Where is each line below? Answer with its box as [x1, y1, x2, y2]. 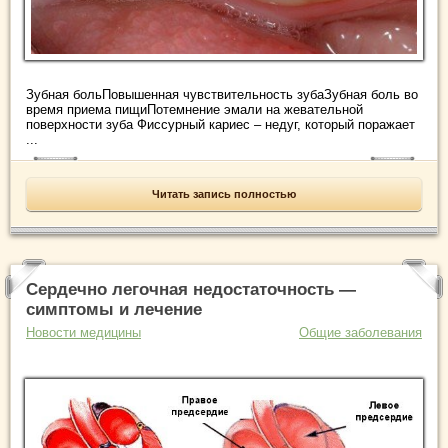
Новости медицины [26, 325, 141, 341]
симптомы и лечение [26, 300, 202, 320]
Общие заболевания [299, 325, 422, 341]
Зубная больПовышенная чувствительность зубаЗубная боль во [26, 87, 418, 103]
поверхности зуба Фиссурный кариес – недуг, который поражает [26, 117, 415, 133]
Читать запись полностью [152, 188, 296, 201]
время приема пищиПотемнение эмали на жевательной [26, 102, 363, 118]
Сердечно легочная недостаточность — [26, 280, 356, 300]
